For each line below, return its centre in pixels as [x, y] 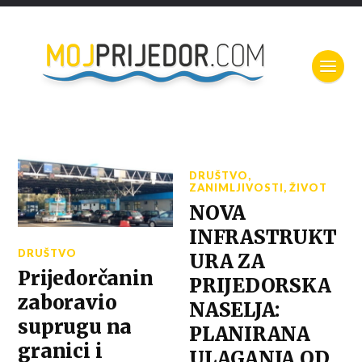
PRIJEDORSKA [260, 286]
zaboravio [67, 302]
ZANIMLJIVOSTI [237, 187]
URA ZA [227, 261]
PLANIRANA [250, 334]
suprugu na [75, 326]
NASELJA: [235, 310]
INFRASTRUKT [263, 237]
